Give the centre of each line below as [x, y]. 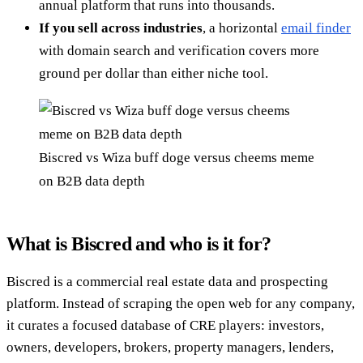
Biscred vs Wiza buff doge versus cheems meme [177, 157]
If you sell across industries [121, 28]
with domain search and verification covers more [179, 50]
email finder [316, 28]
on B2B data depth [92, 181]
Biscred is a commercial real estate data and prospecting [167, 281]
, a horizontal [242, 28]
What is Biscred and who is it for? [139, 243]
